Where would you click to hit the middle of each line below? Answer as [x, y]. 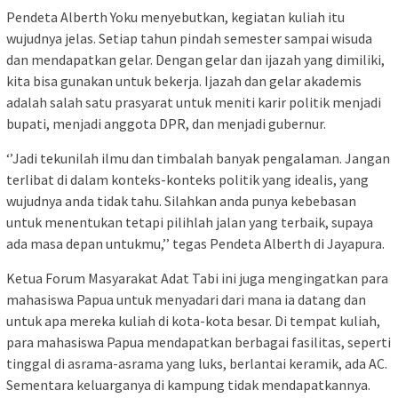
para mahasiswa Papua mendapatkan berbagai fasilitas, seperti [199, 342]
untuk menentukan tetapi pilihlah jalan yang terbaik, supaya [190, 222]
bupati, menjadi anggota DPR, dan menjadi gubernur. [166, 123]
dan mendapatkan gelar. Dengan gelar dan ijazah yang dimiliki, [195, 60]
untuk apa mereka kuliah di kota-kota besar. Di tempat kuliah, [193, 321]
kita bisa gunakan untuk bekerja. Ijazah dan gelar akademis [184, 81]
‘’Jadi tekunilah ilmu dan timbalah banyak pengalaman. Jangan [198, 158]
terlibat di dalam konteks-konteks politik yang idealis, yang [187, 179]
